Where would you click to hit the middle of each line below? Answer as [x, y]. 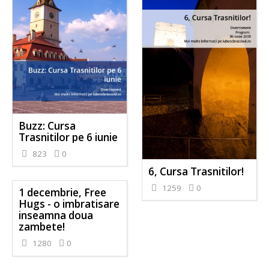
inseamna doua [56, 216]
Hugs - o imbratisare [69, 204]
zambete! [42, 227]
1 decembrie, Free [63, 193]
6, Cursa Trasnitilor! [196, 171]
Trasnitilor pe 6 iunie [68, 137]
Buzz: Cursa [47, 125]
